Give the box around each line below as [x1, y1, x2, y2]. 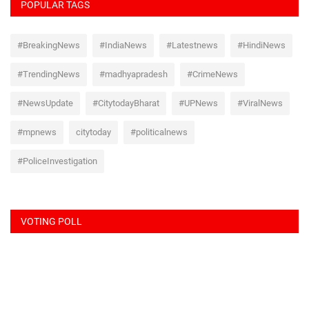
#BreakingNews [17, 40, 80, 51]
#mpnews [17, 127, 57, 138]
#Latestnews [166, 40, 218, 51]
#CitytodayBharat [92, 98, 159, 109]
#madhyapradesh [99, 69, 168, 80]
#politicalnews [130, 127, 188, 138]
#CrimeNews [187, 69, 238, 80]
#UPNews [179, 98, 218, 109]
